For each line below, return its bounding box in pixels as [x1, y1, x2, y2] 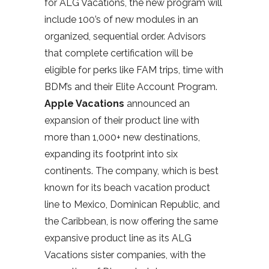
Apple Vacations [44, 97, 124, 109]
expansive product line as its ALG [44, 232, 192, 244]
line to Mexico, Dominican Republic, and [44, 198, 220, 210]
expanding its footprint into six [44, 148, 178, 160]
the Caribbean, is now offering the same [44, 215, 218, 227]
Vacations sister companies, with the [44, 249, 205, 261]
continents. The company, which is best [44, 165, 219, 177]
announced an [124, 97, 190, 109]
